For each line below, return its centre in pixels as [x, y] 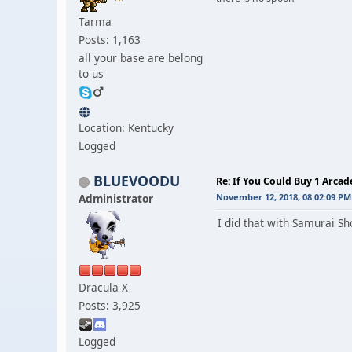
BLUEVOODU [137, 180]
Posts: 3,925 [110, 305]
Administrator [116, 198]
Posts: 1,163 [110, 39]
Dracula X [103, 287]
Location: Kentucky [126, 127]
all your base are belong [141, 57]
